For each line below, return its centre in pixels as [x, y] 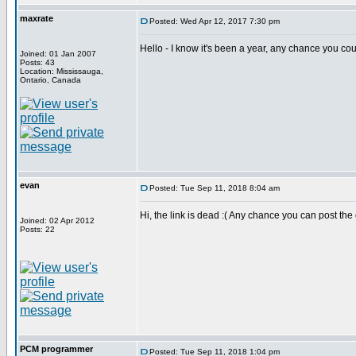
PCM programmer [56, 349]
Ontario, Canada [50, 80]
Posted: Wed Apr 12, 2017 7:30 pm [215, 21]
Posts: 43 [37, 62]
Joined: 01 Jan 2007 [58, 54]
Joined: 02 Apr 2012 [57, 221]
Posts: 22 [37, 229]
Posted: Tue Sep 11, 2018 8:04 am [215, 188]
